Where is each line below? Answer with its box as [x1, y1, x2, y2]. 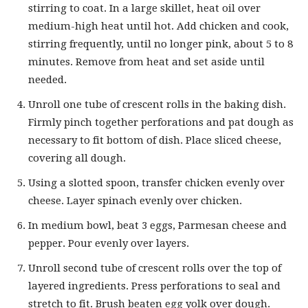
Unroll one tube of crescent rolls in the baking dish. [28, 98, 286, 111]
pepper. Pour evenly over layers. [28, 237, 189, 250]
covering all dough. [28, 152, 126, 165]
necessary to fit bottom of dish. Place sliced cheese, [28, 134, 281, 147]
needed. [28, 74, 67, 87]
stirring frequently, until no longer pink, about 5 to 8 [28, 38, 293, 51]
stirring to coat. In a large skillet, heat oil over [28, 2, 261, 15]
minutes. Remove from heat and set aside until [28, 56, 265, 69]
